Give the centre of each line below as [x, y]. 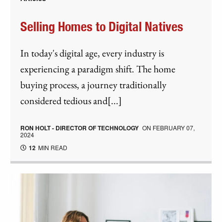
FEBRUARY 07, [174, 128]
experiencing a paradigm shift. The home [98, 69]
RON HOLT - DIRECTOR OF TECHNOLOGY [80, 128]
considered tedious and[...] [71, 101]
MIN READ [52, 148]
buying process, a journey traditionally [94, 85]
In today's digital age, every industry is [92, 53]
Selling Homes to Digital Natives [102, 28]
